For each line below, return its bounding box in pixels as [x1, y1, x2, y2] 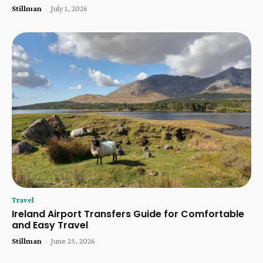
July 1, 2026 [50, 3, 87, 13]
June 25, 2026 [50, 235, 95, 245]
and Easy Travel [12, 218, 88, 232]
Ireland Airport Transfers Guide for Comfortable [12, 207, 244, 221]
